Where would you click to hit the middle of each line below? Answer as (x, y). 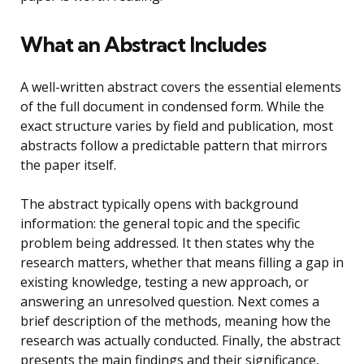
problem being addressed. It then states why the (167, 243)
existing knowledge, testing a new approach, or (165, 282)
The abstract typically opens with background (159, 204)
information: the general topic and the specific (160, 224)
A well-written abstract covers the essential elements (181, 87)
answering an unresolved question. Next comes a (170, 302)
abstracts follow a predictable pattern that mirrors (174, 146)
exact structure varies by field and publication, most (177, 126)
